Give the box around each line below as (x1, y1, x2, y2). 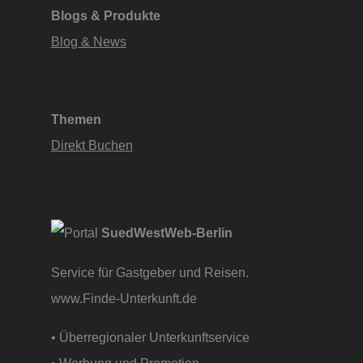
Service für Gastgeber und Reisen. (50, 264, 249, 280)
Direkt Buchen (50, 138, 133, 153)
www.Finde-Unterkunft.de (50, 290, 200, 305)
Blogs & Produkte (50, 8, 160, 23)
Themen (50, 112, 101, 127)
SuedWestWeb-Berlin (100, 225, 233, 241)
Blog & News (50, 34, 126, 49)
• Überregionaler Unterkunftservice (50, 329, 250, 344)
